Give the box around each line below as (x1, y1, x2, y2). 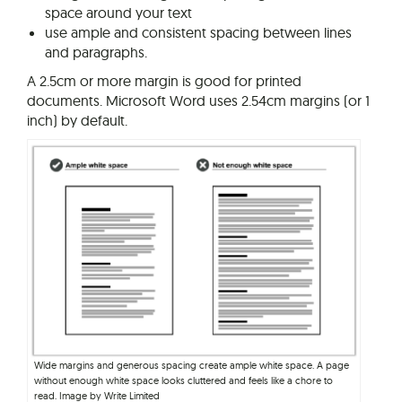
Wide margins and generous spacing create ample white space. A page (34, 358, 349, 371)
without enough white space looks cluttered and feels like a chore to (34, 373, 333, 387)
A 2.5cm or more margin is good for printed (27, 72, 301, 91)
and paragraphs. (45, 43, 147, 62)
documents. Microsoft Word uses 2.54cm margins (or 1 (27, 92, 370, 110)
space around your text (45, 4, 192, 22)
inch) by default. (27, 111, 127, 130)
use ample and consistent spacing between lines (45, 23, 352, 42)
